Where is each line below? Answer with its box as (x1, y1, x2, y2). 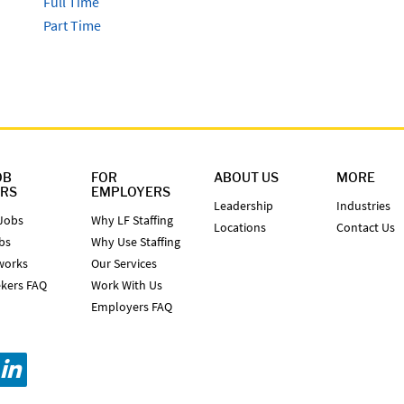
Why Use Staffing (90, 233, 180, 250)
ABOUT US (213, 169, 279, 185)
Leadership (213, 197, 273, 214)
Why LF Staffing (90, 211, 173, 228)
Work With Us (90, 276, 162, 293)
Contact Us (335, 218, 395, 235)
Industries (335, 197, 390, 214)
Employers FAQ (90, 298, 172, 315)
